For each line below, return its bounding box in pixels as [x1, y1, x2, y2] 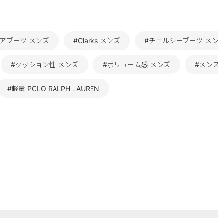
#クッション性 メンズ [11, 60, 78, 69]
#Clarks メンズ [73, 36, 120, 45]
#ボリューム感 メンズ [103, 60, 170, 69]
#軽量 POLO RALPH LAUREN [7, 84, 99, 92]
